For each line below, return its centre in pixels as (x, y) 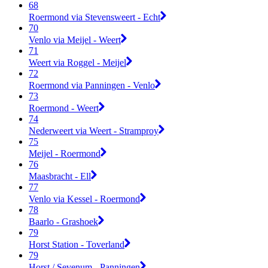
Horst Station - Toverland (77, 244)
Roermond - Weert (64, 108)
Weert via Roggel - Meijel (77, 62)
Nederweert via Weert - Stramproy (94, 130)
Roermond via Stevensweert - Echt (95, 17)
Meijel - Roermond (65, 153)
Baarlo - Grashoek (63, 221)
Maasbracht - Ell (60, 176)
